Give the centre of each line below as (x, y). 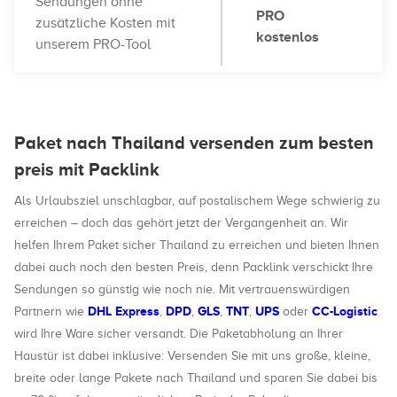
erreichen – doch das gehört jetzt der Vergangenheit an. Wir (181, 223)
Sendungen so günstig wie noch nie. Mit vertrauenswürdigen (182, 289)
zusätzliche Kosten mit (105, 23)
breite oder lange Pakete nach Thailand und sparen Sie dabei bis (196, 378)
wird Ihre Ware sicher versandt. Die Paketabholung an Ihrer (179, 334)
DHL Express (124, 311)
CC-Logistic (345, 311)
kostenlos (288, 37)
